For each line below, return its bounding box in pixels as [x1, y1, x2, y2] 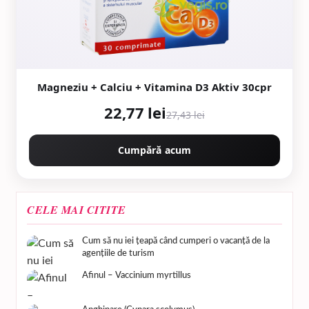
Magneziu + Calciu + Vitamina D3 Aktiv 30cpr [37, 79, 272, 94]
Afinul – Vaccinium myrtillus [82, 270, 191, 280]
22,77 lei [104, 101, 166, 123]
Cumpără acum [117, 143, 192, 157]
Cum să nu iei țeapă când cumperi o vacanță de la [82, 236, 270, 246]
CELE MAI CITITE [27, 201, 126, 217]
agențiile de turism [82, 248, 154, 258]
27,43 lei [166, 108, 205, 121]
